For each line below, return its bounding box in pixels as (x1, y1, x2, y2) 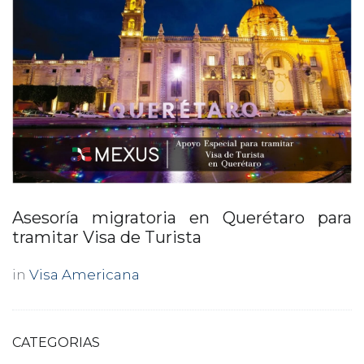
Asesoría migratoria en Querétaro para (12, 207, 352, 227)
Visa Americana (29, 266, 140, 283)
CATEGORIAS (12, 334, 100, 350)
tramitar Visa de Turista (12, 227, 201, 247)
